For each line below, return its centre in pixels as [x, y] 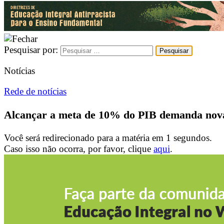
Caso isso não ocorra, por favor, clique [79, 149]
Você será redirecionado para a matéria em [85, 138]
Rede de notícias [35, 91]
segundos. [191, 138]
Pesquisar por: [31, 49]
